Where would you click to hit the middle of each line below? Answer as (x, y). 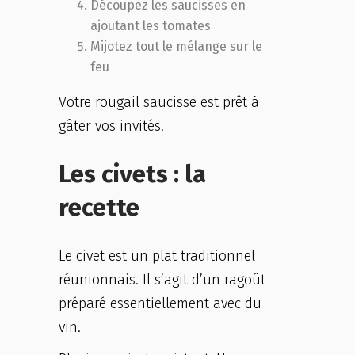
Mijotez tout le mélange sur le (176, 46)
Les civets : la (132, 174)
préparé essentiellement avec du (160, 303)
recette (99, 207)
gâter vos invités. (111, 126)
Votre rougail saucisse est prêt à (159, 102)
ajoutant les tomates (152, 26)
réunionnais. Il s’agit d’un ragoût (162, 280)
